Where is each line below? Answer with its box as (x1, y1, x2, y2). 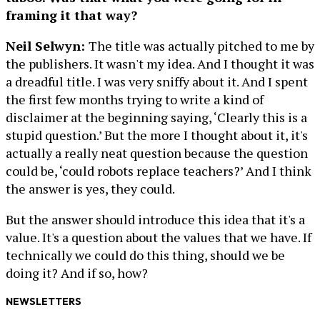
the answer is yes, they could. (6, 180, 175, 197)
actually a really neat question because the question (6, 144, 308, 161)
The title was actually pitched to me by (89, 37, 314, 54)
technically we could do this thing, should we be (6, 246, 285, 264)
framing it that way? (6, 6, 137, 24)
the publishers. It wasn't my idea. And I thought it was (6, 55, 314, 72)
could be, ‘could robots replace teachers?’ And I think (6, 162, 311, 179)
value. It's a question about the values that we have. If (6, 229, 311, 246)
